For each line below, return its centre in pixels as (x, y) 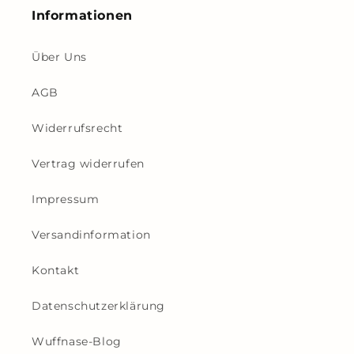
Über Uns (59, 57)
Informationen (82, 15)
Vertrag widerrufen (88, 164)
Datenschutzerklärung (98, 306)
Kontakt (56, 270)
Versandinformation (91, 235)
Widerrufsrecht (77, 128)
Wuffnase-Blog (77, 341)
